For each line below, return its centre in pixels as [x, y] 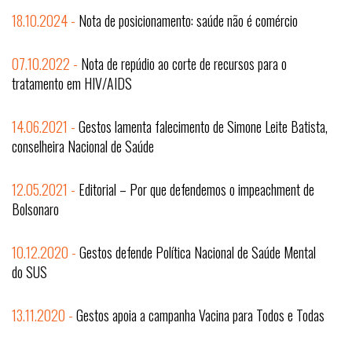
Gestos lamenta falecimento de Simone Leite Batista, [203, 126]
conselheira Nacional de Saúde [83, 146]
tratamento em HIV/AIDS [72, 83]
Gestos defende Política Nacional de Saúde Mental [198, 252]
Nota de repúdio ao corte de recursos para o [184, 64]
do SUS [29, 272]
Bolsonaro [35, 209]
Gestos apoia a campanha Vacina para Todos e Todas [200, 315]
